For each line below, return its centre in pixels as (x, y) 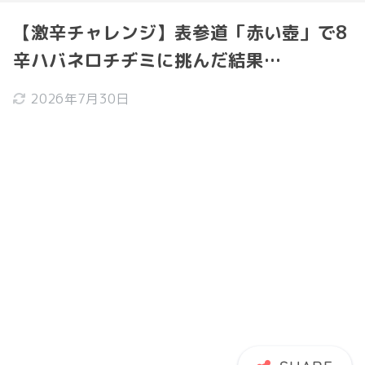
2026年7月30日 (80, 99)
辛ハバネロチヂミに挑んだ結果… (147, 60)
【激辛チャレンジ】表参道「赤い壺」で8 (180, 33)
